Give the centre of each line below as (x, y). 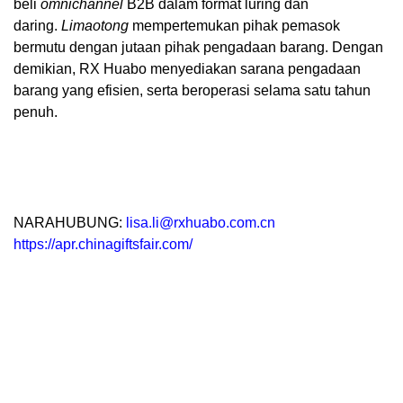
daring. (37, 26)
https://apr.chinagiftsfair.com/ (103, 244)
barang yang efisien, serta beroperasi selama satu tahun (192, 91)
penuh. (36, 112)
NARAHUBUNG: (70, 222)
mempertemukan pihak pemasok (234, 26)
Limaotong (95, 26)
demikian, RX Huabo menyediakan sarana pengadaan (187, 69)
